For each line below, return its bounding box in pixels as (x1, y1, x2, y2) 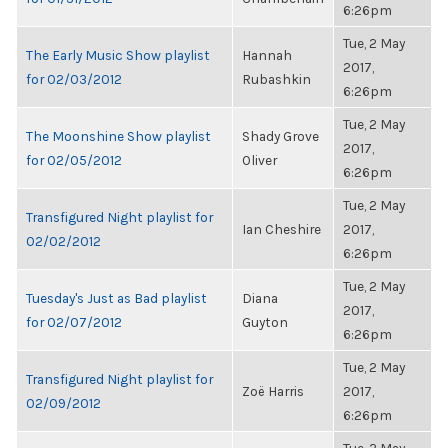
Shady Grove (242, 128, 319, 144)
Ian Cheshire (242, 221, 321, 237)
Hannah (242, 47, 292, 63)
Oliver (242, 152, 277, 168)
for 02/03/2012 (26, 71, 122, 87)
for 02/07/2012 (26, 314, 122, 330)
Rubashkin (242, 71, 311, 87)
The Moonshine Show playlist (26, 128, 211, 144)
